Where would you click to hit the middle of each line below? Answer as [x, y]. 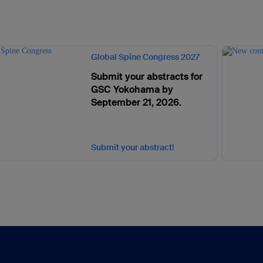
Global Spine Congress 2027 [146, 57]
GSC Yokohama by [132, 90]
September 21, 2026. [136, 102]
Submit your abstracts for [147, 77]
